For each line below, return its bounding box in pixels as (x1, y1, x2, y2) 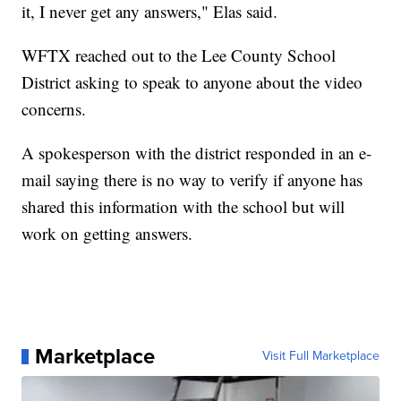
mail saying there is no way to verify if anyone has (21, 168, 363, 192)
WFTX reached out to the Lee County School (21, 44, 337, 67)
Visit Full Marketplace (261, 346, 380, 366)
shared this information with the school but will (21, 195, 346, 218)
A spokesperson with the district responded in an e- (21, 141, 372, 165)
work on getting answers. (21, 222, 193, 245)
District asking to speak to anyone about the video (21, 71, 363, 94)
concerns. (21, 98, 87, 121)
